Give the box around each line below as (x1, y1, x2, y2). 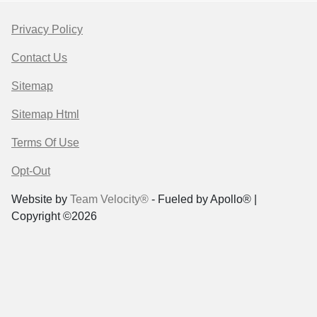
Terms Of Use (11, 136, 79, 149)
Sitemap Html (11, 108, 79, 120)
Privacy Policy (11, 23, 83, 35)
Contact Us (11, 51, 67, 64)
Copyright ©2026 (11, 209, 97, 222)
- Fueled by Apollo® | (149, 192, 257, 205)
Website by (11, 192, 70, 205)
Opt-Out (11, 164, 50, 177)
